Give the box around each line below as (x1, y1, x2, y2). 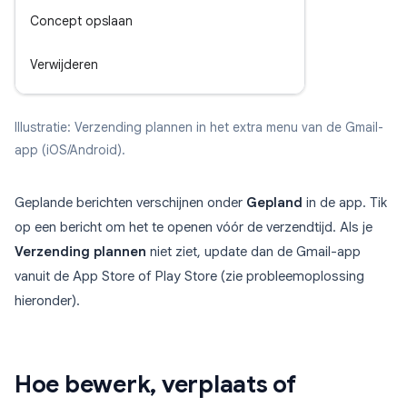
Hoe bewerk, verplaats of (15, 370, 296, 400)
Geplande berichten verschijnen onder (15, 194, 246, 212)
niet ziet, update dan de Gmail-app (146, 243, 361, 261)
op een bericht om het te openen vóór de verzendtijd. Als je (15, 219, 372, 236)
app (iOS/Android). (15, 142, 125, 159)
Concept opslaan (30, 13, 133, 30)
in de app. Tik (303, 194, 387, 212)
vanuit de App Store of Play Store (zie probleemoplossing (15, 268, 364, 285)
